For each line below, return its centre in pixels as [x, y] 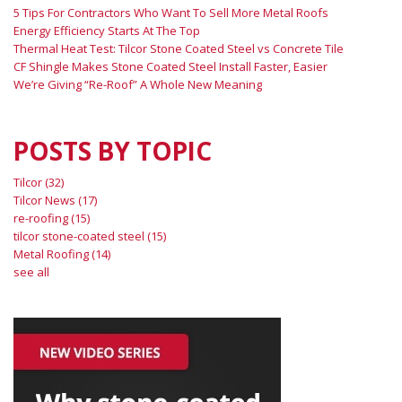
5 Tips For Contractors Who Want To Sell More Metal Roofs [171, 12]
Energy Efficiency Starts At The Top [107, 30]
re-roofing [42, 218]
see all [31, 271]
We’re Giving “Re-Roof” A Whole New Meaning [138, 84]
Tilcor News [46, 200]
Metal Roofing [52, 253]
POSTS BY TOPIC [113, 150]
